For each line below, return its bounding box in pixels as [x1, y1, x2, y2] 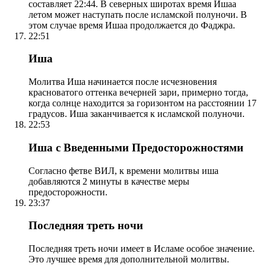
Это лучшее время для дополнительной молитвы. [28, 254, 229, 264]
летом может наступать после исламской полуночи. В [28, 9, 247, 20]
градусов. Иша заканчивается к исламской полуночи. [28, 109, 245, 119]
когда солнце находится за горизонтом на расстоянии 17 [28, 98, 256, 109]
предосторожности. [28, 186, 107, 197]
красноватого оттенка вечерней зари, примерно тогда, [28, 87, 248, 98]
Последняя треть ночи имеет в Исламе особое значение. [28, 243, 255, 254]
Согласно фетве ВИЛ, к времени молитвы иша [28, 165, 218, 176]
